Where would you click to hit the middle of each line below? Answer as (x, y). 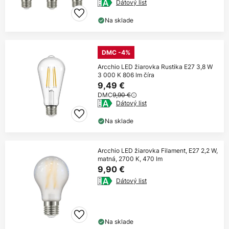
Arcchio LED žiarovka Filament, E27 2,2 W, (158, 151)
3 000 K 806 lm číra (126, 75)
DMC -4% (116, 53)
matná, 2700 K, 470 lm (130, 159)
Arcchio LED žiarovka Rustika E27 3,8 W (155, 67)
